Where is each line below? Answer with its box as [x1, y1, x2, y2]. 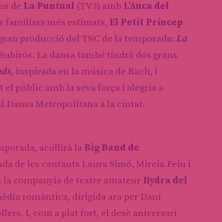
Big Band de [84, 142, 139, 154]
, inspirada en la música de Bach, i [11, 65, 158, 77]
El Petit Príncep [110, 16, 183, 28]
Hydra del [143, 174, 187, 186]
